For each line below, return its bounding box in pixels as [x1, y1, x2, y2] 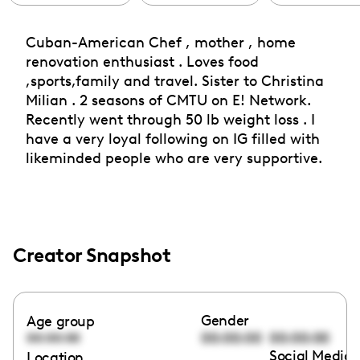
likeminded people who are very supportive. [26, 149, 322, 166]
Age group [27, 312, 95, 329]
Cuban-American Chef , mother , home [26, 33, 296, 51]
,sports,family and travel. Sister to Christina [26, 72, 324, 89]
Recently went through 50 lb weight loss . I [26, 110, 315, 128]
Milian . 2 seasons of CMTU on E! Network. [26, 91, 311, 108]
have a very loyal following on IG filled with [26, 129, 320, 147]
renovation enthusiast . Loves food [26, 52, 259, 70]
